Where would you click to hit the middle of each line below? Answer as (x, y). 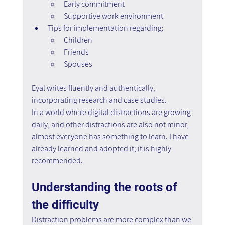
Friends (78, 52)
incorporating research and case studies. (100, 100)
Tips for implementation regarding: (105, 28)
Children (78, 40)
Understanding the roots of (106, 187)
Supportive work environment (113, 16)
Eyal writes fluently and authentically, (94, 88)
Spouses (78, 64)
